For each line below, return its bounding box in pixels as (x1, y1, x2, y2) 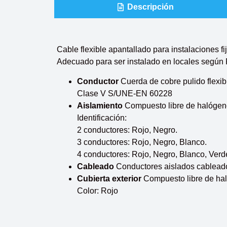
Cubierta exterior (77, 174, 141, 183)
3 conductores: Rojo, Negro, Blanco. (77, 137, 207, 146)
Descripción (127, 3, 174, 12)
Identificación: (77, 113, 127, 122)
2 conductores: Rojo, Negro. (77, 125, 177, 134)
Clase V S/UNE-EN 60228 (77, 89, 172, 98)
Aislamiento (77, 101, 123, 110)
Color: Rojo (77, 186, 118, 195)
